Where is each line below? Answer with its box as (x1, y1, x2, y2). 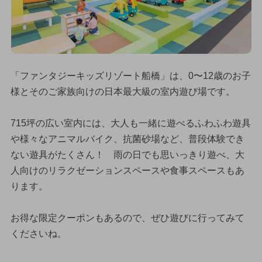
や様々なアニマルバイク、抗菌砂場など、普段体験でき (10, 134, 244, 144)
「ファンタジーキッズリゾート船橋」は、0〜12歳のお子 (10, 71, 251, 81)
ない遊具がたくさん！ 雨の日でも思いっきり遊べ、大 (10, 150, 244, 160)
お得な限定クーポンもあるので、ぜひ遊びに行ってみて (10, 213, 244, 223)
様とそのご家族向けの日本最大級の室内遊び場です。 (10, 87, 235, 97)
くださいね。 (10, 229, 67, 239)
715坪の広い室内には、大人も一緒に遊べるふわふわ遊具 (10, 118, 251, 129)
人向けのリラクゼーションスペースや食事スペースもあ (10, 166, 244, 176)
